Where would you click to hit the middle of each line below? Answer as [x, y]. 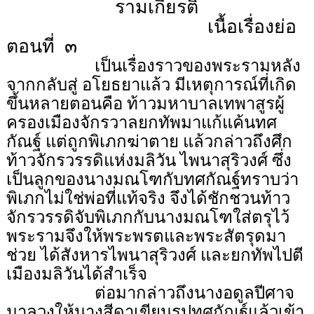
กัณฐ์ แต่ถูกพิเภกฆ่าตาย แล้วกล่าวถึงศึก [149, 142]
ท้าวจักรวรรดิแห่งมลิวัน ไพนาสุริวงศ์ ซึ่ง [149, 161]
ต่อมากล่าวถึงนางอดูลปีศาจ [194, 293]
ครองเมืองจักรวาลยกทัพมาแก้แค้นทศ [141, 123]
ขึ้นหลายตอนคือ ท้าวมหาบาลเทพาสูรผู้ [145, 104]
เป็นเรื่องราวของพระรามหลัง [197, 66]
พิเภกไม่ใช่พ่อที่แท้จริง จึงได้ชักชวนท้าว [148, 199]
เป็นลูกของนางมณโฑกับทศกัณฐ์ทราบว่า [152, 180]
